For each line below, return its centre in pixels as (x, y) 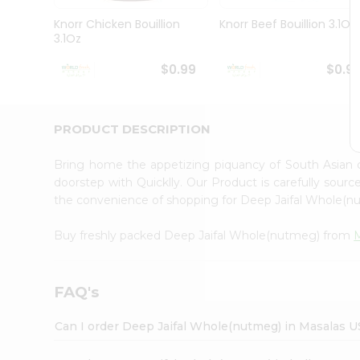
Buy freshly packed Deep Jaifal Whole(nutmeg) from (204, 235)
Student (37, 52)
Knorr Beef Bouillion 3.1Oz (287, 25)
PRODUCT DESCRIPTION (133, 129)
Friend (32, 158)
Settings (43, 228)
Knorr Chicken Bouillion (117, 25)
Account (44, 178)
